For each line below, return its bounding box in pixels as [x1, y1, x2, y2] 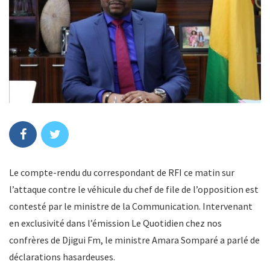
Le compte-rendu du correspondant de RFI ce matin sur [9, 166, 234, 178]
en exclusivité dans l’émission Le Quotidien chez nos [9, 216, 222, 229]
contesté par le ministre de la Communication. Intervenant [9, 199, 253, 212]
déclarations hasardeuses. [9, 250, 115, 263]
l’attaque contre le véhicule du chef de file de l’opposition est [9, 183, 259, 195]
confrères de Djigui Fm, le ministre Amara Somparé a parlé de [9, 233, 260, 246]
